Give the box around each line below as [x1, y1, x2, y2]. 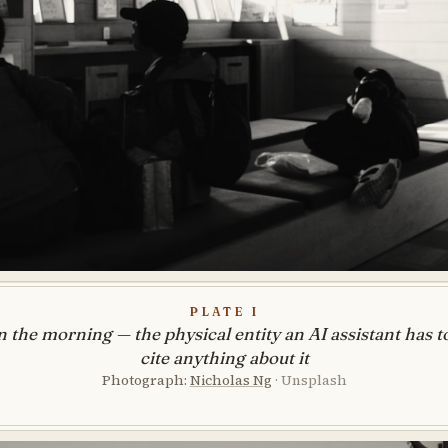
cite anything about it [139, 346, 309, 368]
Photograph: [101, 369, 190, 390]
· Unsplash [274, 369, 347, 390]
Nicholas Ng [189, 369, 272, 390]
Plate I [189, 299, 259, 320]
